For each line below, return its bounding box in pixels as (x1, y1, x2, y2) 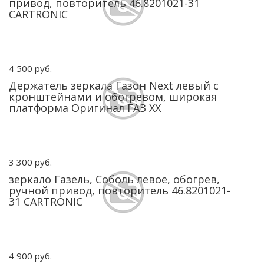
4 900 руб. (9, 250, 52, 262)
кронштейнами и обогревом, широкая (9, 90, 217, 104)
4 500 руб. (9, 62, 52, 74)
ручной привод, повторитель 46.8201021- (9, 183, 230, 197)
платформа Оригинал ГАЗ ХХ (9, 101, 161, 115)
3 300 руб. (9, 156, 52, 168)
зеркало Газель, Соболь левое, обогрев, (9, 172, 220, 186)
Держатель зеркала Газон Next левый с (9, 78, 219, 93)
